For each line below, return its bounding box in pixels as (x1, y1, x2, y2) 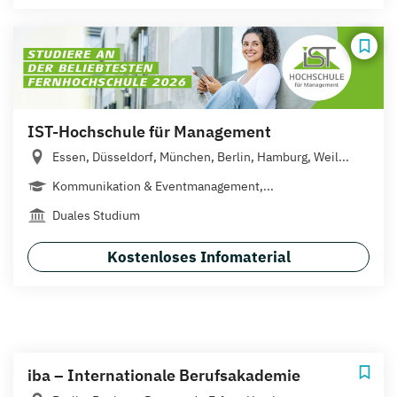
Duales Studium (52, 206, 140, 223)
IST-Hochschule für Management (27, 121, 271, 142)
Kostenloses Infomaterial (106, 246, 291, 267)
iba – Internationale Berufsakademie (27, 364, 300, 385)
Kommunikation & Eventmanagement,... (52, 177, 274, 194)
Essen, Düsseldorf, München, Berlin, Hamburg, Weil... (52, 148, 349, 165)
